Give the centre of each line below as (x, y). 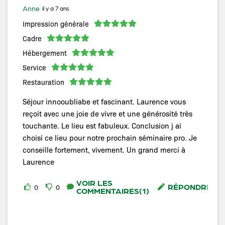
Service (34, 67)
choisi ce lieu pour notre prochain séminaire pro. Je (110, 137)
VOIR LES (94, 182)
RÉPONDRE (190, 186)
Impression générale (56, 23)
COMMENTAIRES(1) (113, 190)
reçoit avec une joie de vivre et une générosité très (107, 113)
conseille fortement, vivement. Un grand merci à (104, 149)
